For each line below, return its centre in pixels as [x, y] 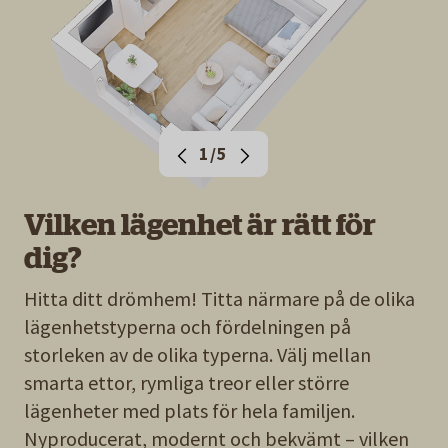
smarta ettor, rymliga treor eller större [186, 382]
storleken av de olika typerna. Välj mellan [197, 354]
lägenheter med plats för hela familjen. [189, 410]
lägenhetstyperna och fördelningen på [187, 326]
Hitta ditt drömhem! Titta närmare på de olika [219, 298]
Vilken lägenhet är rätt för [200, 224]
